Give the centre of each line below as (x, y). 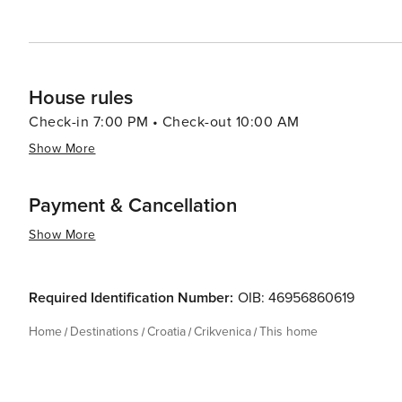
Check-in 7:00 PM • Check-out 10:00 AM (164, 122)
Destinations (105, 332)
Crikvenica (223, 332)
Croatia (166, 332)
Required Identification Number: (131, 298)
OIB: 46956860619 (296, 298)
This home (288, 332)
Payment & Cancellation (133, 206)
